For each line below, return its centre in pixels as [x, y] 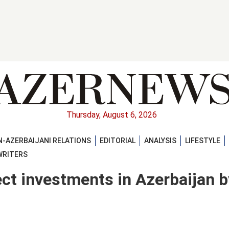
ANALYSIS [160, 140]
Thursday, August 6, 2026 [111, 115]
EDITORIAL [118, 140]
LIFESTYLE [203, 140]
